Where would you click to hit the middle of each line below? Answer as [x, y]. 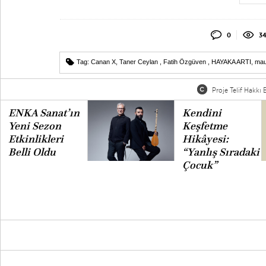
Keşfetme [205, 126]
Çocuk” [199, 165]
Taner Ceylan [140, 62]
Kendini [202, 113]
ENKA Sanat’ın [44, 113]
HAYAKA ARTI [231, 62]
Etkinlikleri [36, 139]
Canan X [103, 62]
